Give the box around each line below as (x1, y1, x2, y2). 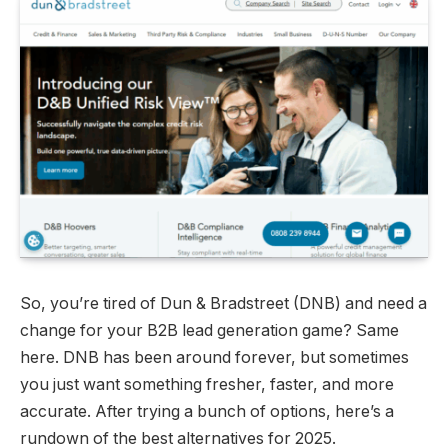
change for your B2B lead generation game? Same (20, 320, 399, 340)
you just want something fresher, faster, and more (20, 374, 394, 394)
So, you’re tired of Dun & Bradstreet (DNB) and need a (20, 293, 427, 313)
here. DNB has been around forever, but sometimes (20, 347, 409, 367)
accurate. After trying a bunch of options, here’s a (20, 401, 394, 421)
